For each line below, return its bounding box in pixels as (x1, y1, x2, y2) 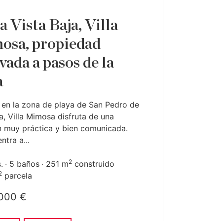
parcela (2, 171, 32, 181)
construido (72, 159, 114, 169)
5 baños (9, 159, 39, 169)
